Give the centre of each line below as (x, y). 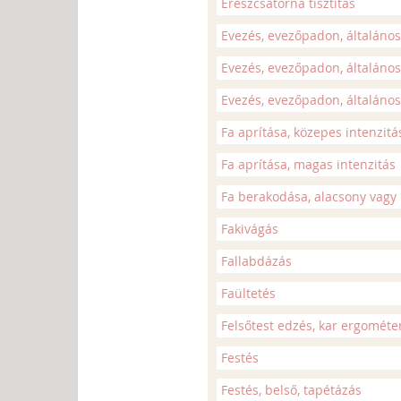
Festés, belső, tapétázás (291, 390)
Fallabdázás (256, 261)
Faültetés (248, 293)
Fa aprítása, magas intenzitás (308, 164)
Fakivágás (250, 229)
